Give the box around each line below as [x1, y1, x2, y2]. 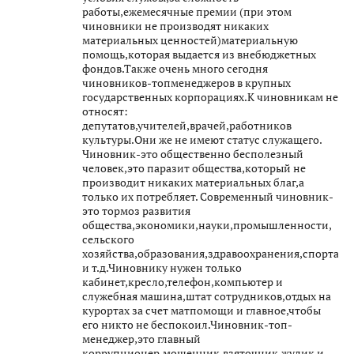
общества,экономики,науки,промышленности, [82, 217, 331, 232]
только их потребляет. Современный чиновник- [82, 188, 333, 204]
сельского [82, 231, 134, 247]
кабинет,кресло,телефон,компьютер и [82, 273, 283, 289]
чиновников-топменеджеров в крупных [82, 74, 291, 90]
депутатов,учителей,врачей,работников [82, 117, 292, 133]
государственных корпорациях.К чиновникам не [82, 88, 338, 104]
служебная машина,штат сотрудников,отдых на [82, 288, 331, 303]
